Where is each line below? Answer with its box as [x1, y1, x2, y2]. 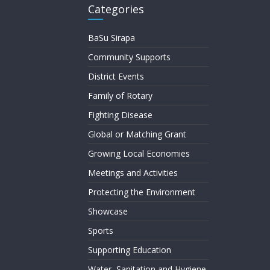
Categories [88, 2, 144, 16]
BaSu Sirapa [88, 32, 135, 43]
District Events [88, 71, 144, 82]
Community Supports [88, 51, 171, 63]
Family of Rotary [88, 90, 152, 101]
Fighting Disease [88, 109, 152, 121]
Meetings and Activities [88, 167, 178, 178]
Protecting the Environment [88, 186, 195, 198]
